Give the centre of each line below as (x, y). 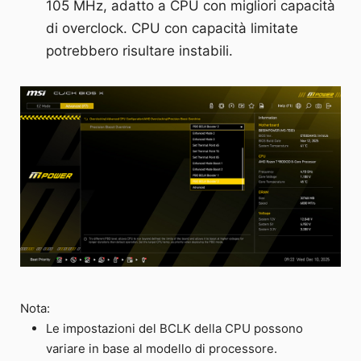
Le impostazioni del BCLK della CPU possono (175, 329)
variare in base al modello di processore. (162, 349)
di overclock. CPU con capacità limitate (172, 29)
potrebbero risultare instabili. (140, 51)
